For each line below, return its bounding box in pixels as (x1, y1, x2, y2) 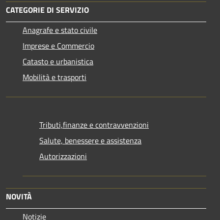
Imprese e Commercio (23, 40, 94, 52)
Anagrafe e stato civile (23, 24, 97, 36)
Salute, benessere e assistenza (39, 135, 141, 147)
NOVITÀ (6, 191, 32, 203)
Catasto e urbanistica (23, 55, 93, 68)
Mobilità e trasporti (23, 71, 86, 83)
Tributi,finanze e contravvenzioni (39, 119, 149, 131)
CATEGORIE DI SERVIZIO (6, 4, 89, 16)
